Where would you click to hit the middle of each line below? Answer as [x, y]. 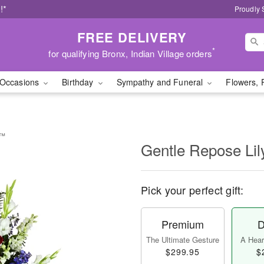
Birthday [79, 82]
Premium [183, 224]
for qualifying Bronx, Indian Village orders [131, 53]
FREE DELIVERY [132, 37]
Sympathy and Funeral [161, 82]
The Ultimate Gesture [183, 240]
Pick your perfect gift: [192, 190]
